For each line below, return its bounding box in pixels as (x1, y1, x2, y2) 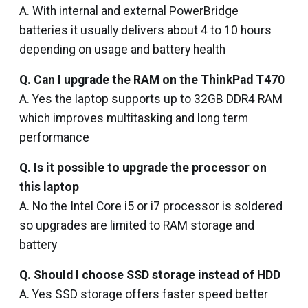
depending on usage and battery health (19, 43, 225, 56)
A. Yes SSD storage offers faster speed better (19, 287, 268, 301)
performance (19, 131, 89, 144)
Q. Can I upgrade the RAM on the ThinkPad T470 (19, 73, 285, 87)
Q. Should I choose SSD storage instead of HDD (19, 268, 280, 282)
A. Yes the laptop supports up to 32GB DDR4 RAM (19, 92, 283, 106)
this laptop (19, 180, 79, 194)
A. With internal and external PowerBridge (19, 4, 239, 18)
